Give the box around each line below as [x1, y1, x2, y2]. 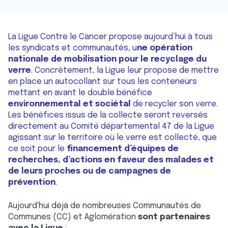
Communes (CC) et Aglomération [8, 213, 136, 221]
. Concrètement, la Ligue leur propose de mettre [31, 66, 219, 75]
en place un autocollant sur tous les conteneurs [8, 77, 197, 86]
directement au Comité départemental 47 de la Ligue [8, 122, 214, 131]
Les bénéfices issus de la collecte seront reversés [8, 111, 208, 120]
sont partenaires [136, 213, 210, 221]
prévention [8, 178, 55, 187]
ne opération [137, 44, 192, 52]
